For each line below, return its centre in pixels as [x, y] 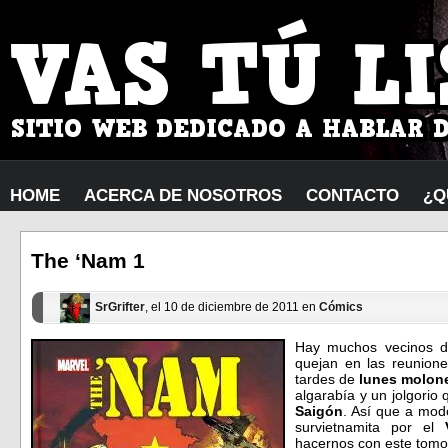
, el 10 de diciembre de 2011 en [232, 307]
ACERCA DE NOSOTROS [183, 195]
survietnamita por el [370, 426]
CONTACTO [352, 195]
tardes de [327, 378]
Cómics [341, 307]
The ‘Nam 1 [88, 261]
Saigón [319, 410]
